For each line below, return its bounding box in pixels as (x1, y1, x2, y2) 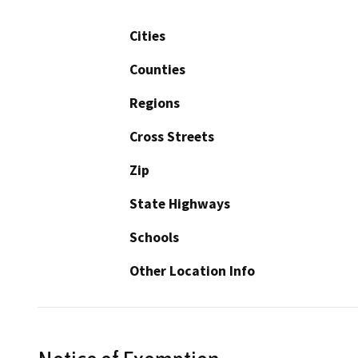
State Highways (129, 194, 230, 213)
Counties (129, 60, 185, 78)
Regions (129, 93, 180, 112)
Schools (129, 228, 179, 246)
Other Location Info (129, 261, 255, 280)
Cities (129, 26, 165, 45)
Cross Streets (129, 127, 214, 145)
